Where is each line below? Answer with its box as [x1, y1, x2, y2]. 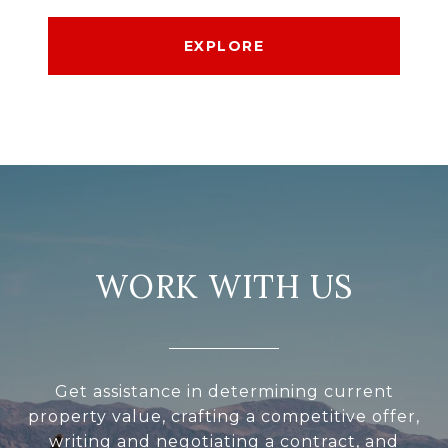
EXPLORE [183, 37, 265, 56]
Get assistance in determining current [54, 382, 394, 402]
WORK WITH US [95, 266, 353, 308]
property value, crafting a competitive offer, [28, 407, 420, 427]
